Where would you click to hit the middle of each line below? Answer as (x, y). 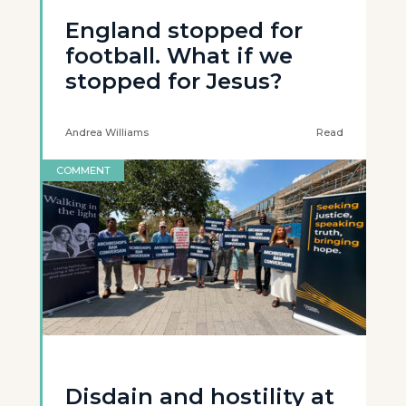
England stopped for (184, 30)
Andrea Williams (107, 132)
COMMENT (83, 170)
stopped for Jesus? (174, 81)
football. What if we (179, 56)
